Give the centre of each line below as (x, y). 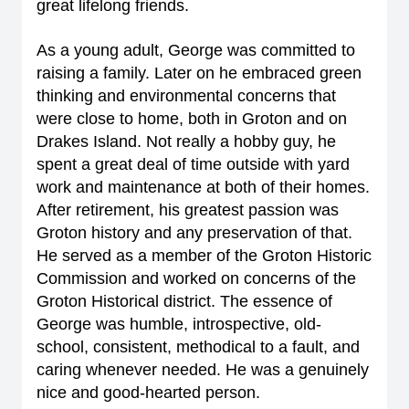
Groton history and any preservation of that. (194, 233)
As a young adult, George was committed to (196, 50)
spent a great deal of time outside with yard (193, 164)
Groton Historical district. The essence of (184, 301)
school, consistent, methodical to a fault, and (198, 347)
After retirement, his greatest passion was (188, 210)
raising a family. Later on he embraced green (199, 73)
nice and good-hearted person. (148, 393)
